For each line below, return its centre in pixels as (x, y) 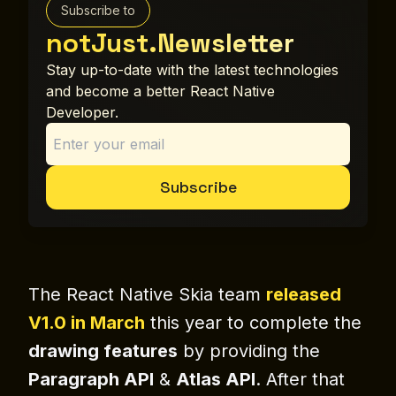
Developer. (82, 113)
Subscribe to (98, 11)
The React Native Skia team (147, 295)
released (304, 295)
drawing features (103, 351)
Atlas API (216, 380)
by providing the (249, 351)
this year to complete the (253, 323)
